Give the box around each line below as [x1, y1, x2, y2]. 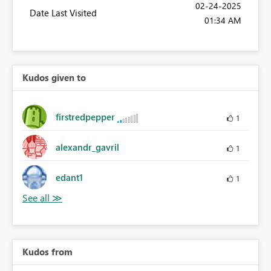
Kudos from [22, 246, 73, 258]
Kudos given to [22, 71, 86, 84]
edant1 [56, 171, 83, 184]
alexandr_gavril [56, 141, 119, 154]
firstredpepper [56, 111, 115, 123]
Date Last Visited [30, 7, 97, 19]
